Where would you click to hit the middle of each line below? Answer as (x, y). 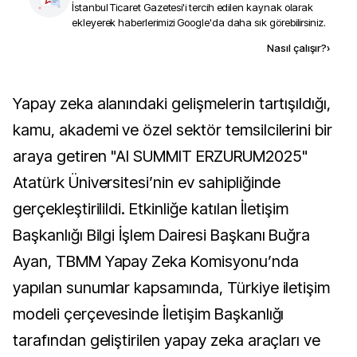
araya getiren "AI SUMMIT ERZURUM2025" (161, 156)
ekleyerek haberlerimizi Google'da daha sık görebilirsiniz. (199, 22)
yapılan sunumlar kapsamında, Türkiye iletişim (172, 288)
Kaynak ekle (147, 47)
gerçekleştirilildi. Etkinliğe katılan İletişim (151, 209)
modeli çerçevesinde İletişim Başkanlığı (149, 314)
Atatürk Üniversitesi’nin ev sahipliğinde (147, 182)
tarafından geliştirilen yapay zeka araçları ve (167, 340)
